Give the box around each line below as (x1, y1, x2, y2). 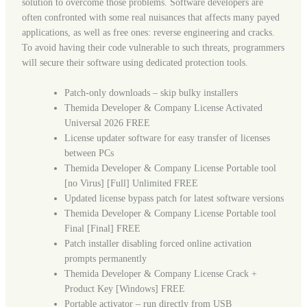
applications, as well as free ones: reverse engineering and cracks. (21, 27, 275, 38)
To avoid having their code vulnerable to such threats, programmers (21, 42, 284, 53)
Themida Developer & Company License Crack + (64, 269, 257, 280)
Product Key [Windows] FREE (64, 284, 185, 295)
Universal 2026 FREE (64, 118, 150, 129)
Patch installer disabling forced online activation (64, 238, 251, 249)
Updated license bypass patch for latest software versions (64, 193, 284, 204)
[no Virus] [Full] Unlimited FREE (64, 178, 198, 189)
